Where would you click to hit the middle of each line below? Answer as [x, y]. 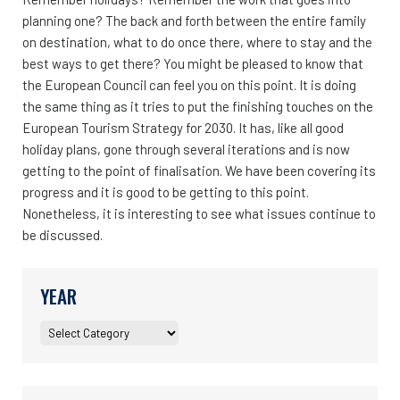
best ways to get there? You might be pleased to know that [193, 63]
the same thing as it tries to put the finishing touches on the [198, 106]
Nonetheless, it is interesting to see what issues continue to [199, 213]
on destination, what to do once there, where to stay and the [197, 42]
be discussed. [62, 234]
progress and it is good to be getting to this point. [166, 192]
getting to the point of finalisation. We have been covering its [199, 170]
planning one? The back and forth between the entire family [194, 20]
